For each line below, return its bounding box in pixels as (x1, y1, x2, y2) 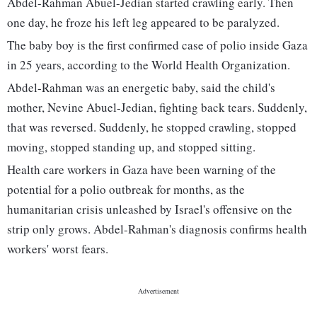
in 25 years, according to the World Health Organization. (7, 57, 290, 74)
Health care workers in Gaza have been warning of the (7, 161, 276, 178)
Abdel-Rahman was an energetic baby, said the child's (7, 79, 275, 96)
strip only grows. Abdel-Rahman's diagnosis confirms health (7, 221, 307, 238)
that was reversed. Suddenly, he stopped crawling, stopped (7, 119, 296, 136)
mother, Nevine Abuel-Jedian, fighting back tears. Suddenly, (7, 99, 307, 116)
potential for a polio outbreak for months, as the (7, 181, 245, 198)
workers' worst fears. (7, 241, 108, 258)
